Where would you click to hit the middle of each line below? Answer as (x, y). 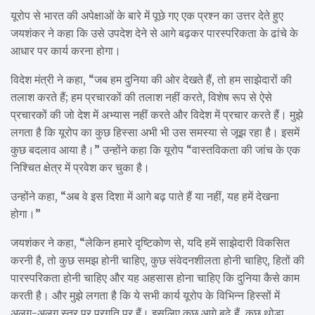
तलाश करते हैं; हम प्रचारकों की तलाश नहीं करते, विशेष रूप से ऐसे (141, 97)
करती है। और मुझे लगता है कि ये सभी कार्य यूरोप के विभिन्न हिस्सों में (145, 295)
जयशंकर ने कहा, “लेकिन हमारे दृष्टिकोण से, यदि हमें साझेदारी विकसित (150, 242)
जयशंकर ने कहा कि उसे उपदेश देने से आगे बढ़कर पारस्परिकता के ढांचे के (154, 33)
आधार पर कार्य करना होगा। (66, 50)
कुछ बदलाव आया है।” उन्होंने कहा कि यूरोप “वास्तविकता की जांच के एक (155, 149)
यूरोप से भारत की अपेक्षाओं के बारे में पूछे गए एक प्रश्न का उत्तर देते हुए (147, 15)
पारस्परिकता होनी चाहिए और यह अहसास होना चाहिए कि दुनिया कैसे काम (155, 277)
